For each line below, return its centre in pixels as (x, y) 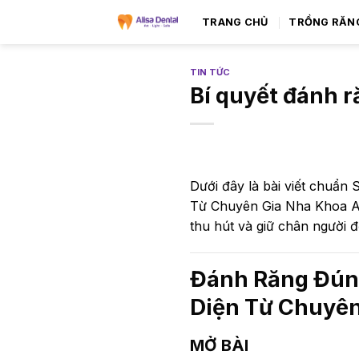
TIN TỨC (210, 72)
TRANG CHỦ (235, 22)
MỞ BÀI (219, 345)
